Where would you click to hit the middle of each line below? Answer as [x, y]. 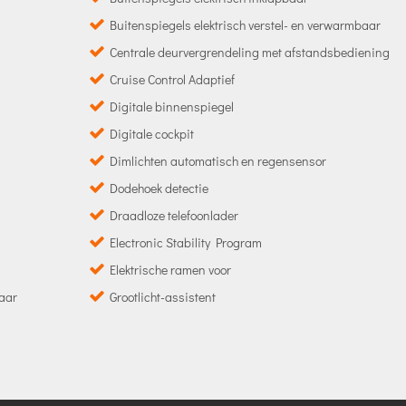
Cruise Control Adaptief [172, 79]
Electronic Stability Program [185, 242]
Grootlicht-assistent [162, 296]
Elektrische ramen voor [170, 269]
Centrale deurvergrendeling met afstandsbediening [249, 52]
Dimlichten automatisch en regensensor [217, 160]
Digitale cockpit [151, 133]
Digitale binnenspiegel [171, 106]
